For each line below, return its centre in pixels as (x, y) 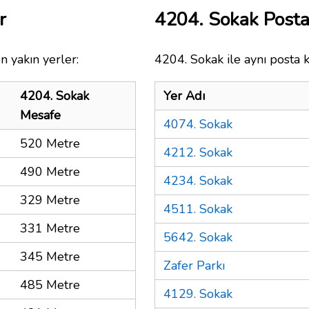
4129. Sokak (198, 293)
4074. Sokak (198, 124)
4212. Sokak (198, 152)
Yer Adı (184, 96)
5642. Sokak (198, 237)
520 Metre (50, 143)
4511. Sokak (198, 209)
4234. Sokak (198, 180)
